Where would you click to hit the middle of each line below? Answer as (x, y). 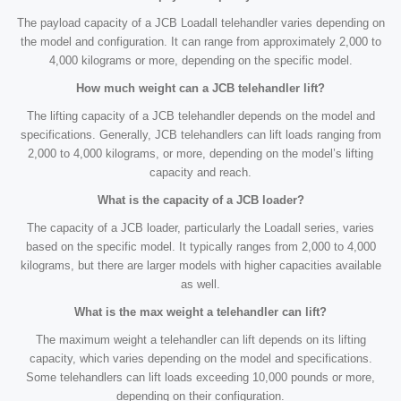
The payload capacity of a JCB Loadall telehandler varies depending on (200, 23)
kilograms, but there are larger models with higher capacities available (200, 266)
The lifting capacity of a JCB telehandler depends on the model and (200, 116)
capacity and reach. (200, 173)
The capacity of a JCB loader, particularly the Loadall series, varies (200, 228)
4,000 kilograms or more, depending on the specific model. (200, 61)
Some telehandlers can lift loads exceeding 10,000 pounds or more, (200, 378)
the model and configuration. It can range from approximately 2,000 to (200, 42)
